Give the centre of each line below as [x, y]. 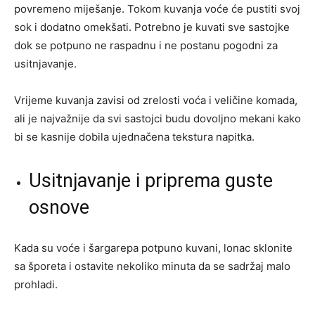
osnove [59, 207]
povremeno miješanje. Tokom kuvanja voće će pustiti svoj [157, 8]
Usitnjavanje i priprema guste [151, 180]
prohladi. [36, 284]
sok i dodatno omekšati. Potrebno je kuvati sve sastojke [152, 27]
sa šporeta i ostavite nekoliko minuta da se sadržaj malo [152, 266]
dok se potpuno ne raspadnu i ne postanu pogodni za [146, 45]
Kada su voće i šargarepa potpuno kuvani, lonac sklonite [153, 247]
